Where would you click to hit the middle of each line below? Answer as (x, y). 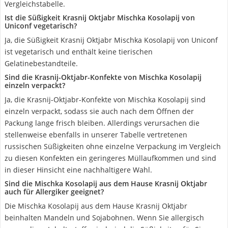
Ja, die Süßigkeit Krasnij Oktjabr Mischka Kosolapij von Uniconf (111, 40)
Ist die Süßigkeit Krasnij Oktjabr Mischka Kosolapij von (100, 18)
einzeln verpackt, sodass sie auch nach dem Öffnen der (99, 111)
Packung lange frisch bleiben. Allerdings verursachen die (102, 123)
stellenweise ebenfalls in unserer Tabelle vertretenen (96, 135)
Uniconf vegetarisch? (41, 26)
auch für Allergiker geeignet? (54, 192)
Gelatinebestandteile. (41, 63)
